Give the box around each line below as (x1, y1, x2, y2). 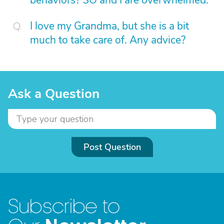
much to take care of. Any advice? (30, 33, 185, 47)
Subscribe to (8, 196, 120, 217)
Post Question (83, 141, 141, 153)
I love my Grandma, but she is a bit (30, 19, 189, 33)
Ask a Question (8, 85, 99, 102)
